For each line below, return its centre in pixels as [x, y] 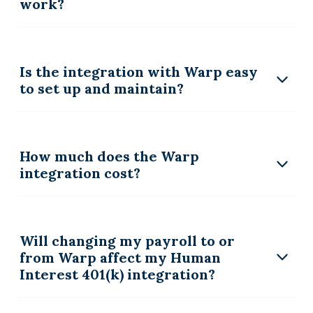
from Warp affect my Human [120, 257]
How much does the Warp [109, 156]
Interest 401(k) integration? [117, 274]
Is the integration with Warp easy [139, 71]
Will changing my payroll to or [127, 240]
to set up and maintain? [102, 88]
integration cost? [80, 173]
